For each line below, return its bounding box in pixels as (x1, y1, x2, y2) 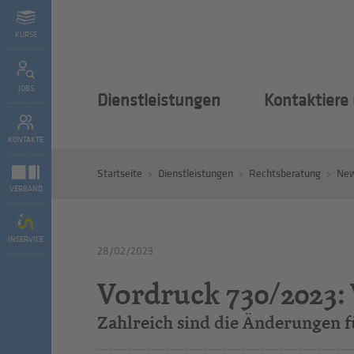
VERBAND (9, 184, 43, 194)
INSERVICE (8, 235, 43, 244)
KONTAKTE (8, 135, 43, 145)
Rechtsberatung (248, 166, 321, 180)
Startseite (96, 166, 142, 180)
